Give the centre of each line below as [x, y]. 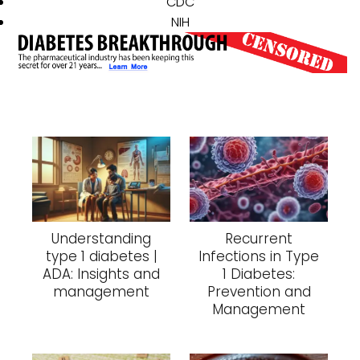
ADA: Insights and [101, 274]
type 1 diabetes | [101, 257]
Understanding [101, 239]
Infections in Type [259, 257]
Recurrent [259, 239]
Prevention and [259, 292]
